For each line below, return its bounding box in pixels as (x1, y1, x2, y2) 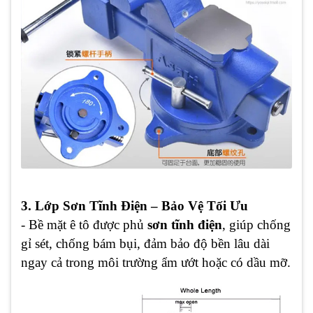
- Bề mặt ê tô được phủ (21, 217, 147, 232)
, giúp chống (222, 217, 291, 232)
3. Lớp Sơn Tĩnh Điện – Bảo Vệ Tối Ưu (21, 198, 248, 213)
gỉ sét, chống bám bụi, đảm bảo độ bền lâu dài (21, 235, 270, 251)
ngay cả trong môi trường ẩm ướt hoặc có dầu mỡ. (21, 254, 291, 270)
